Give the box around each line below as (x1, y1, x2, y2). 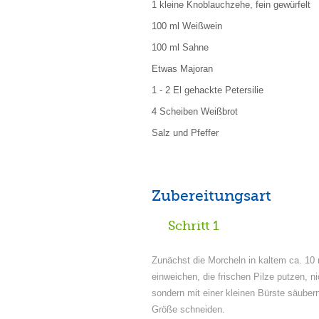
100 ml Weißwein (152, 21, 222, 31)
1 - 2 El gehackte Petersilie (152, 85, 263, 95)
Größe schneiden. (152, 304, 225, 315)
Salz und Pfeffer (152, 127, 219, 138)
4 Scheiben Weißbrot (152, 106, 238, 117)
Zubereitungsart (152, 187, 271, 204)
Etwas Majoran (152, 63, 213, 74)
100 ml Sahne (152, 42, 209, 53)
